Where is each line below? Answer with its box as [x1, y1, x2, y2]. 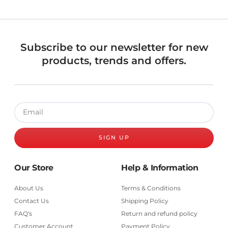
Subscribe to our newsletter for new [20, 41, 208, 53]
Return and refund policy [121, 209, 197, 217]
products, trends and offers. [42, 54, 186, 67]
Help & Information [121, 162, 198, 173]
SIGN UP [98, 134, 130, 141]
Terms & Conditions [121, 184, 181, 192]
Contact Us [14, 196, 49, 205]
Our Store [14, 162, 53, 173]
